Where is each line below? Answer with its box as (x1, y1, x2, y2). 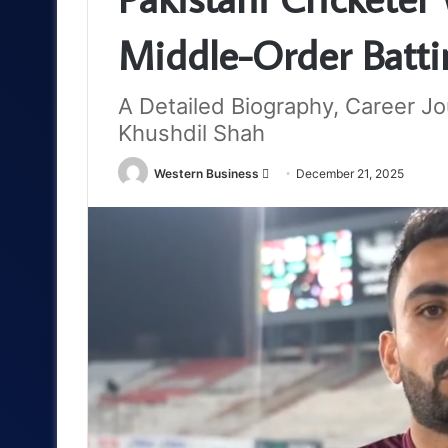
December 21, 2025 (296, 165, 404, 181)
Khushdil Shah (118, 119, 265, 146)
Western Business (154, 165, 259, 181)
